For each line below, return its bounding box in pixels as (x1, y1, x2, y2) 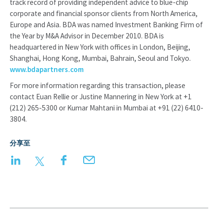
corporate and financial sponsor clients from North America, (10, 9, 198, 18)
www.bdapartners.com (10, 65, 84, 74)
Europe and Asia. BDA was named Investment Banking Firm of (10, 20, 203, 29)
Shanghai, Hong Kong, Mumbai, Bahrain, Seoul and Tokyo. (10, 54, 191, 63)
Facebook (71, 155, 102, 164)
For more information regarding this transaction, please (10, 81, 185, 90)
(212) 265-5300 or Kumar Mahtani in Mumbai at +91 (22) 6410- (10, 103, 203, 112)
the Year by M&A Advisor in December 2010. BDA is (10, 31, 164, 40)
